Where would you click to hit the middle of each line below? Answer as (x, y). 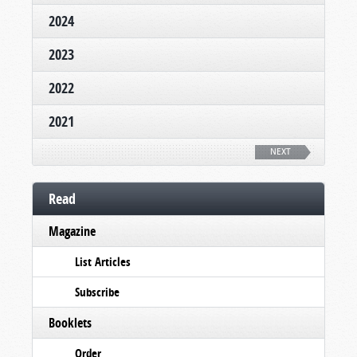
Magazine (72, 231)
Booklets (70, 323)
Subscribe (97, 292)
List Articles (103, 262)
